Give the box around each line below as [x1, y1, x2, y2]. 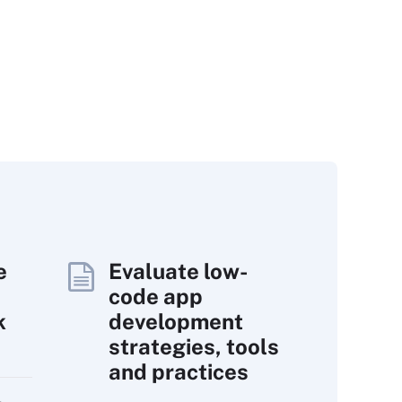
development [109, 309, 243, 334]
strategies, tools [109, 334, 279, 359]
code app [109, 284, 203, 309]
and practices [109, 359, 249, 384]
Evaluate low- [109, 258, 248, 284]
